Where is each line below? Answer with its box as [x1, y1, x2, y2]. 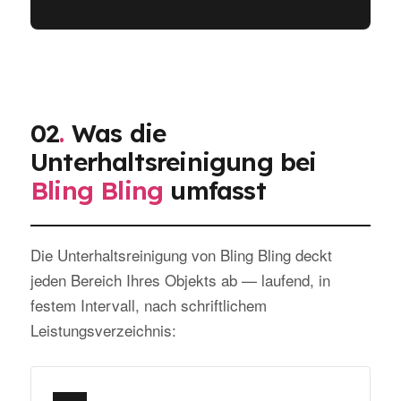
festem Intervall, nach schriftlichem [30, 294, 267, 317]
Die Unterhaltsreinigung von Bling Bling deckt [30, 243, 332, 267]
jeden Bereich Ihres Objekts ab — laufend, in [30, 269, 330, 292]
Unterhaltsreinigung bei [30, 146, 317, 178]
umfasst [163, 175, 266, 207]
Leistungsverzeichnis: [30, 319, 176, 342]
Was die [64, 117, 166, 149]
